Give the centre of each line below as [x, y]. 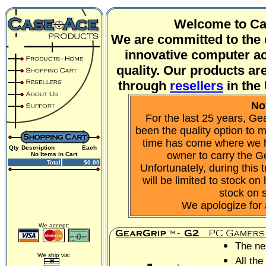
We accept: [54, 225]
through [144, 86]
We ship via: [54, 255]
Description [38, 148]
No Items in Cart [54, 154]
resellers [197, 86]
